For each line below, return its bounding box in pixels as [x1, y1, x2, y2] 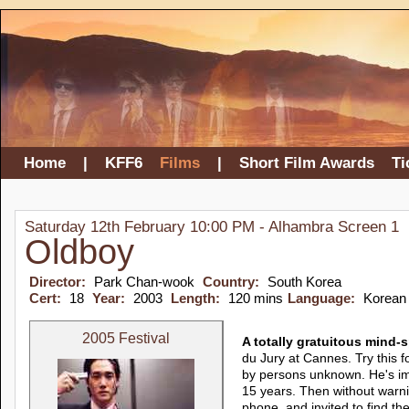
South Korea [267, 274, 341, 289]
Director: [29, 274, 89, 289]
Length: [171, 290, 224, 306]
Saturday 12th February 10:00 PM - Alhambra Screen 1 [25, 218, 399, 236]
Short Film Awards [239, 154, 374, 172]
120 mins [228, 290, 283, 306]
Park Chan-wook [94, 274, 198, 289]
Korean [363, 290, 406, 306]
